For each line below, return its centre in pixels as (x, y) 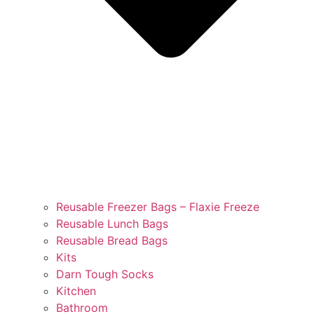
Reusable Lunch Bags (112, 223)
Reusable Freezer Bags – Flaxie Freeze (158, 206)
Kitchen (76, 291)
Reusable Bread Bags (112, 240)
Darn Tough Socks (105, 274)
